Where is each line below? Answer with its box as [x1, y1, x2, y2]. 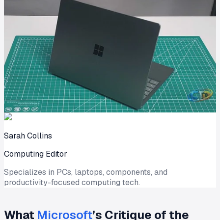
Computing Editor [4, 148, 67, 159]
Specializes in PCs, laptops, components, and [4, 166, 167, 177]
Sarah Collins [4, 130, 52, 141]
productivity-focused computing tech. [4, 177, 140, 188]
